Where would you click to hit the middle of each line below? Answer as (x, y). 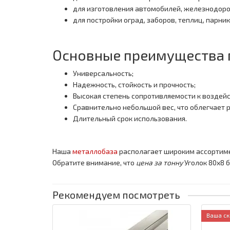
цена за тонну (160, 163)
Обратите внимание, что (94, 163)
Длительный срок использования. (130, 119)
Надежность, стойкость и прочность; (134, 85)
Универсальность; (103, 73)
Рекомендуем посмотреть (116, 195)
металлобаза (95, 151)
